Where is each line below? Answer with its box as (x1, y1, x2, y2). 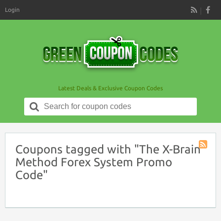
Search (45, 99, 63, 105)
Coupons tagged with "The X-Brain (15, 143, 201, 156)
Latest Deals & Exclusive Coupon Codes (58, 85, 163, 91)
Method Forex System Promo (15, 155, 172, 169)
